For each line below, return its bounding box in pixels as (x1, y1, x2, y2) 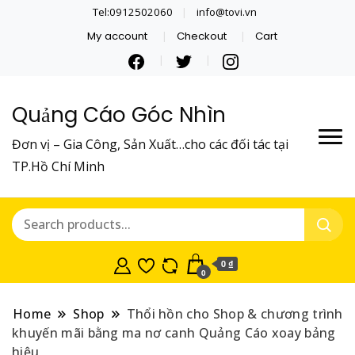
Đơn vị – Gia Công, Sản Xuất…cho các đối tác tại (12, 135, 288, 153)
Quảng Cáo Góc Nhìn (12, 100, 226, 129)
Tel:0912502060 (93, 4, 174, 19)
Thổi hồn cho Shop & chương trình (126, 304, 343, 323)
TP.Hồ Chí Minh (12, 157, 105, 175)
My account (87, 28, 148, 44)
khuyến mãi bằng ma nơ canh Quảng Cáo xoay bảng (12, 323, 336, 342)
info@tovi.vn (197, 4, 257, 19)
